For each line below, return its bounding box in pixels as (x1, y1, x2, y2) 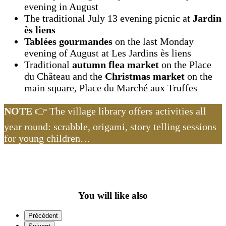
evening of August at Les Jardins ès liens (24, 47, 191, 59)
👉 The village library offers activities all (32, 105, 206, 117)
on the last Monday (112, 36, 194, 47)
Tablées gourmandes (24, 36, 112, 47)
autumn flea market (72, 59, 159, 71)
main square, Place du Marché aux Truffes (24, 82, 197, 94)
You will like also (78, 190, 148, 201)
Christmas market (105, 71, 187, 82)
